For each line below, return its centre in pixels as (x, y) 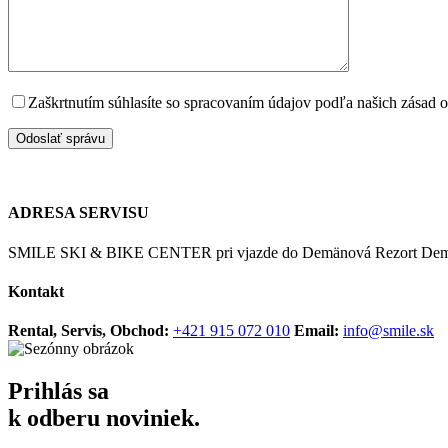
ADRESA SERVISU (78, 213)
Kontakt (36, 291)
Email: (316, 331)
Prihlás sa (58, 391)
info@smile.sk (388, 331)
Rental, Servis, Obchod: (88, 331)
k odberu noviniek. (104, 418)
